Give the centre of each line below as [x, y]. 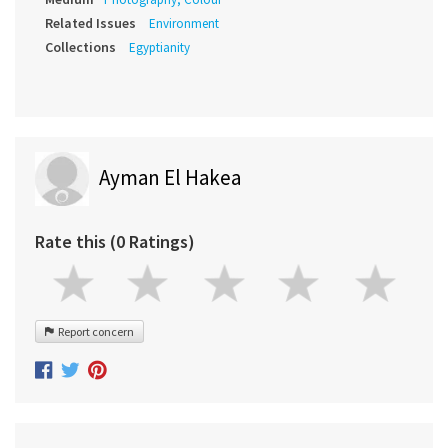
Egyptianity [159, 48]
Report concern [94, 332]
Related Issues [90, 23]
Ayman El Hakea [170, 178]
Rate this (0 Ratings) [115, 242]
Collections [80, 47]
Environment [184, 24]
